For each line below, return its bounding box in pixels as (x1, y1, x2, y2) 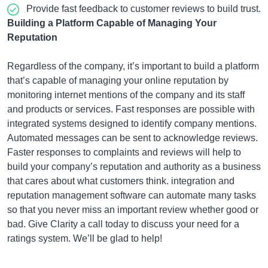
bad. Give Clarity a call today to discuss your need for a (7, 219, 239, 229)
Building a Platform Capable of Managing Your (7, 18, 217, 28)
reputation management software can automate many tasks (7, 190, 256, 200)
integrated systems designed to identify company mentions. (7, 118, 257, 129)
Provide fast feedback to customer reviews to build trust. (26, 4, 261, 14)
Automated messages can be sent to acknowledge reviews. (7, 133, 258, 143)
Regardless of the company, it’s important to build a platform (7, 61, 259, 71)
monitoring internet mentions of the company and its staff (7, 90, 245, 100)
